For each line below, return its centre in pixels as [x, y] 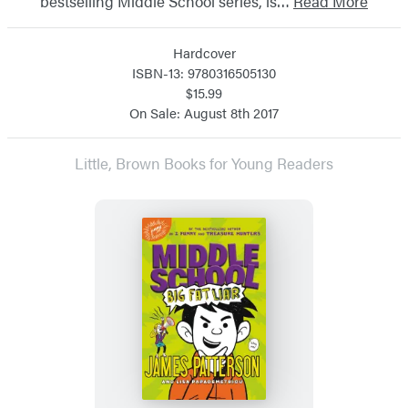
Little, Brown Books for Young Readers [204, 163]
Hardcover [204, 52]
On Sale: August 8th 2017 [204, 112]
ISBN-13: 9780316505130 [204, 72]
